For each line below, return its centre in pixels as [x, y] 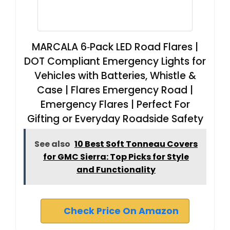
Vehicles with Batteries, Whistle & [115, 75]
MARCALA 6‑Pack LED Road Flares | [115, 47]
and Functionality [116, 169]
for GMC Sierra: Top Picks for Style [116, 157]
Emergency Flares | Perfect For [115, 104]
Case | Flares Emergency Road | [115, 90]
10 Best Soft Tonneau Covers [136, 144]
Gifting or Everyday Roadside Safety [115, 119]
